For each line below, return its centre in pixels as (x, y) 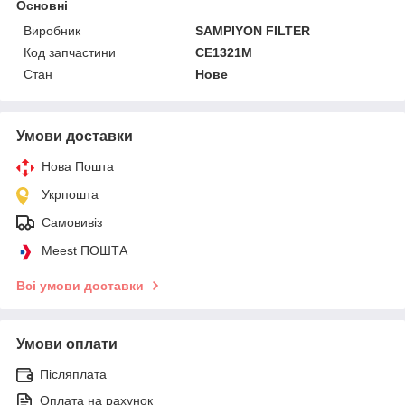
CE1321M (224, 52)
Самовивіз (72, 222)
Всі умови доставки (80, 285)
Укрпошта (70, 194)
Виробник (52, 30)
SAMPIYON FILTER (253, 30)
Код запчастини (70, 52)
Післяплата (73, 374)
